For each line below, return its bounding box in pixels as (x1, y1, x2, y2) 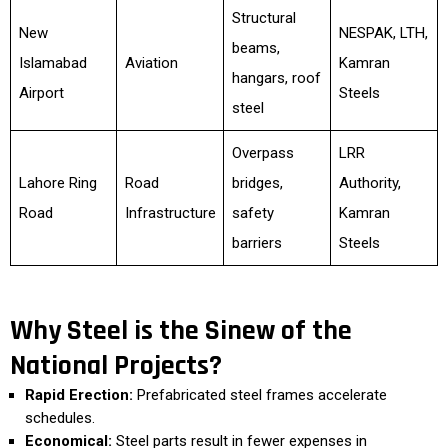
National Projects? (10, 348, 222, 384)
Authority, (338, 174, 401, 192)
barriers (231, 234, 282, 252)
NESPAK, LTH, (338, 24, 428, 42)
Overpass (231, 144, 294, 162)
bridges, (231, 174, 283, 192)
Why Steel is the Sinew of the (10, 313, 352, 349)
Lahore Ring (18, 174, 97, 192)
